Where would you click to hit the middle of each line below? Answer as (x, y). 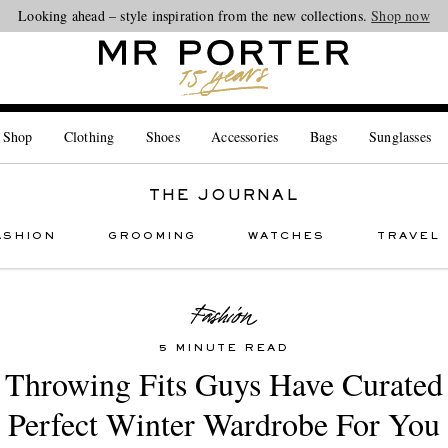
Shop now (400, 15)
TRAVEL (408, 236)
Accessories (245, 136)
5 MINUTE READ (224, 348)
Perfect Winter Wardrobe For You (224, 423)
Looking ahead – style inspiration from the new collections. (195, 15)
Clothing (89, 136)
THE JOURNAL (224, 195)
